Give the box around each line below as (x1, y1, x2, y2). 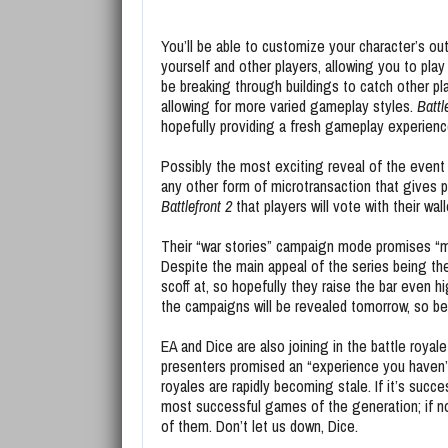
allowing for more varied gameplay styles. (161, 95, 417, 117)
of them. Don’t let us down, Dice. (161, 415, 358, 437)
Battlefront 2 (161, 195, 232, 217)
